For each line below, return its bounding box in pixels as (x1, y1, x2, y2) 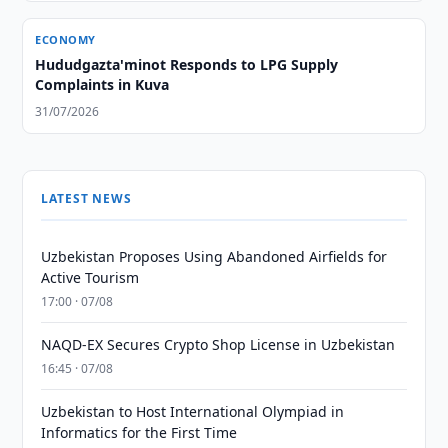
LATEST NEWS (41, 190, 132, 207)
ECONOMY (35, 32, 96, 47)
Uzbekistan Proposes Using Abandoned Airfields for (41, 247, 388, 266)
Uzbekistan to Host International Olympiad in (41, 402, 345, 421)
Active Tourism (41, 268, 140, 287)
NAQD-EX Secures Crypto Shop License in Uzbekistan (41, 335, 396, 354)
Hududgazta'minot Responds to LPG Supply (35, 55, 339, 74)
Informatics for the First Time (41, 423, 238, 442)
